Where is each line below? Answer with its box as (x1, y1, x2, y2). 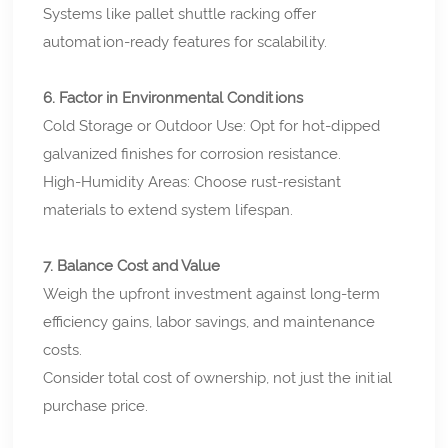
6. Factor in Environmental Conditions (43, 88, 304, 107)
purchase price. (43, 396, 149, 415)
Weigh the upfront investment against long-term (43, 284, 381, 303)
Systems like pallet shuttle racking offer (43, 4, 317, 23)
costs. (43, 340, 83, 359)
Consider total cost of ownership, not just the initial (43, 368, 393, 387)
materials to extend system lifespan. (43, 200, 294, 219)
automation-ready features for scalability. (43, 32, 328, 51)
